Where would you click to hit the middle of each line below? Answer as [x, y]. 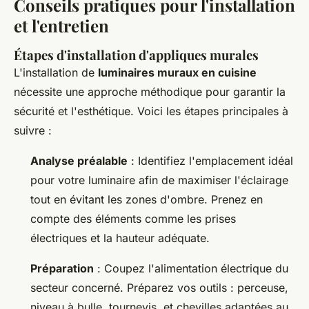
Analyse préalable [79, 161]
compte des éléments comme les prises [133, 219]
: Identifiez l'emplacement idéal [210, 161]
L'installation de [56, 73]
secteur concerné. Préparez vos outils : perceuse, [159, 288]
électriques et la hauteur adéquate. [120, 238]
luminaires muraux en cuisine [177, 73]
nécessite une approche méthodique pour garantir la [150, 92]
